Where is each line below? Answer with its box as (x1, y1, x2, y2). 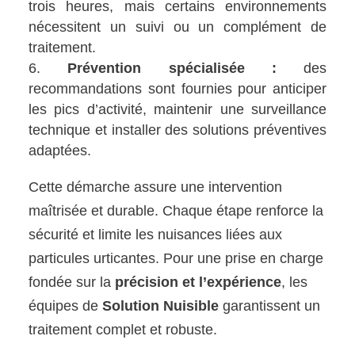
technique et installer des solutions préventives (29, 122, 326, 139)
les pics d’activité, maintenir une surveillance (29, 101, 326, 118)
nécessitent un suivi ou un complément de (29, 19, 326, 36)
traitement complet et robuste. (29, 322, 218, 338)
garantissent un (219, 298, 321, 315)
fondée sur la (29, 274, 116, 291)
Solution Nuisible (102, 298, 219, 315)
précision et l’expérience (115, 274, 282, 291)
